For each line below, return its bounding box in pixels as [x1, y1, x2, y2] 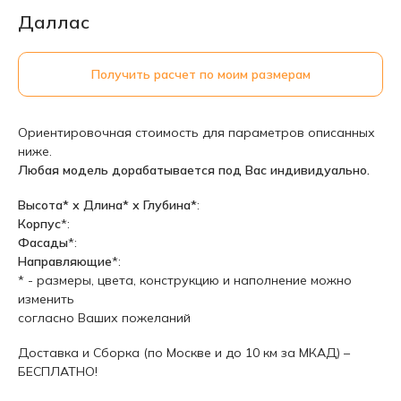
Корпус [18, 216, 61, 232]
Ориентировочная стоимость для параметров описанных [18, 124, 375, 141]
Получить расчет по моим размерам [90, 66, 311, 82]
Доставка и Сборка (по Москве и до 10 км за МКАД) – [18, 345, 350, 361]
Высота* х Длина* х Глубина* [18, 197, 197, 213]
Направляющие [18, 253, 112, 269]
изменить [18, 291, 74, 307]
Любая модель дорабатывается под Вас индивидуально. [18, 162, 370, 178]
